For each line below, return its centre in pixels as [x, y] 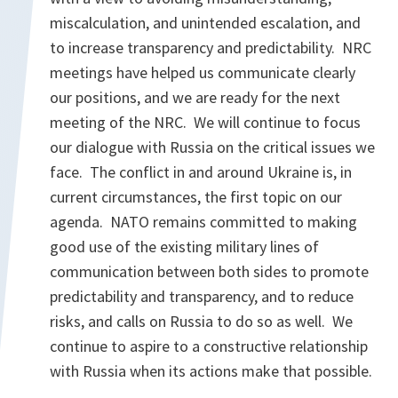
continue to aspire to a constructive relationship [209, 346]
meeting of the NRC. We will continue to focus [205, 122]
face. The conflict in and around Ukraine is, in [201, 172]
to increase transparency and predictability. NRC [211, 48]
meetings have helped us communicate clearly [203, 72]
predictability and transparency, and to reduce [202, 296]
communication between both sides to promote [209, 271]
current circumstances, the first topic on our [196, 197]
